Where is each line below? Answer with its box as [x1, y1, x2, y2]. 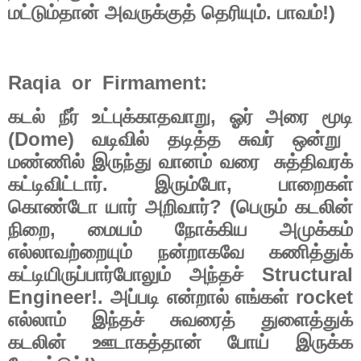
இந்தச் [91, 309, 145, 331]
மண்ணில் [8, 151, 85, 173]
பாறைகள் [279, 174, 353, 196]
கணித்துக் [269, 242, 353, 263]
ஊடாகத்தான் [92, 332, 201, 354]
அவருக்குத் [105, 2, 196, 23]
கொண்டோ [8, 197, 98, 218]
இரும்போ [155, 174, 226, 196]
